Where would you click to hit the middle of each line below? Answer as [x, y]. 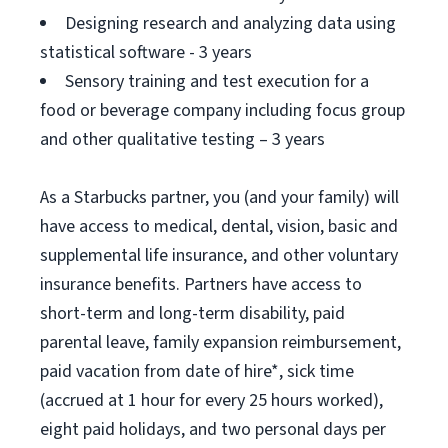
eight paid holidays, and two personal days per [213, 429]
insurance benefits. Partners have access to [201, 284]
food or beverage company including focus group [222, 110]
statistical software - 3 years [146, 52]
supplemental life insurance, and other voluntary [219, 255]
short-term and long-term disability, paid [192, 313]
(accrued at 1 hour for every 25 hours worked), [211, 400]
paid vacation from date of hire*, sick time [197, 371]
